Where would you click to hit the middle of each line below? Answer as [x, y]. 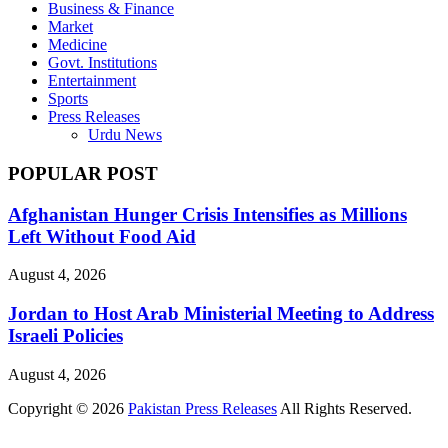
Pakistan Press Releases [202, 408]
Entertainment [92, 81]
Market [70, 27]
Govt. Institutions [102, 63]
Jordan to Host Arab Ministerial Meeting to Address [221, 313]
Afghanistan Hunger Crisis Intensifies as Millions [207, 214]
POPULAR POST [83, 173]
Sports [68, 99]
